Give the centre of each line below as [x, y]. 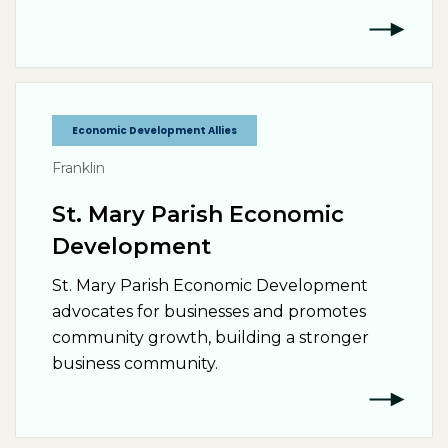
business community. [135, 363]
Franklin [78, 168]
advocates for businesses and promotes [209, 311]
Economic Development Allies [154, 130]
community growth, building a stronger [210, 337]
